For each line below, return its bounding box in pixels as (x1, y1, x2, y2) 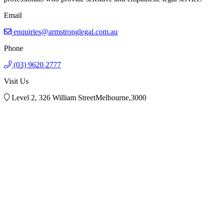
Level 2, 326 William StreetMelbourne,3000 (12, 93, 146, 102)
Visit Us (4, 77, 29, 86)
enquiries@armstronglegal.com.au (14, 28, 118, 36)
